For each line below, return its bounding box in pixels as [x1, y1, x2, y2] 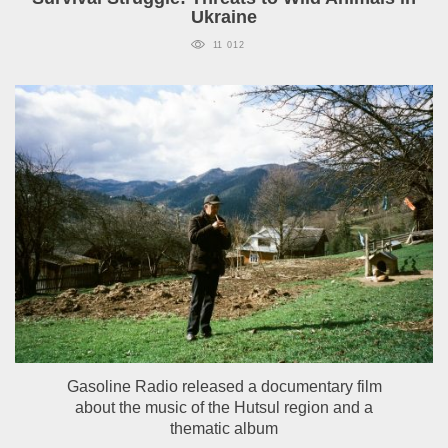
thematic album [170, 420, 278, 438]
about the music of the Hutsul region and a [75, 399, 373, 417]
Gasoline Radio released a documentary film [66, 378, 382, 396]
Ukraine [191, 6, 257, 27]
